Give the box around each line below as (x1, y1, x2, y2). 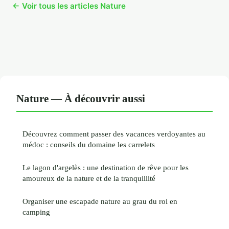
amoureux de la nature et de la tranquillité (22, 174, 155, 183)
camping (22, 208, 50, 217)
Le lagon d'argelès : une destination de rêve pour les (22, 163, 189, 172)
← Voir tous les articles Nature (12, 1, 126, 11)
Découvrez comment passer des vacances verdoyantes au (22, 129, 205, 139)
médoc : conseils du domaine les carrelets (22, 140, 155, 149)
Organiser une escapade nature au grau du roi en (22, 197, 177, 206)
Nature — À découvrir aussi (16, 93, 145, 105)
